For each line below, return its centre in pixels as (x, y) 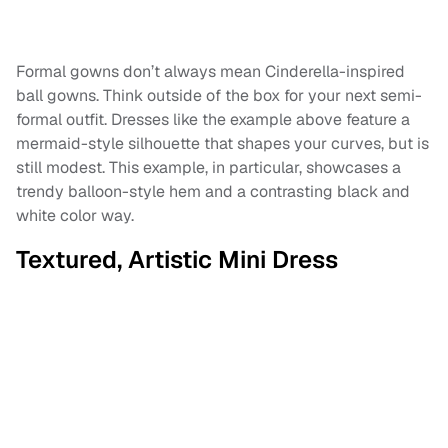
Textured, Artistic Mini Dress (177, 259)
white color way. (75, 215)
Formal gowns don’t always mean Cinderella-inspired (210, 71)
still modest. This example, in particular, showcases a (208, 167)
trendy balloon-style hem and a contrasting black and (213, 191)
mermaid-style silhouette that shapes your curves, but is (222, 143)
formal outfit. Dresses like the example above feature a (213, 119)
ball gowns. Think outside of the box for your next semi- (219, 95)
